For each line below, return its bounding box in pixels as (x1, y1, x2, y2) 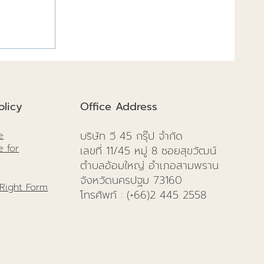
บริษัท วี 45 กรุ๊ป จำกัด (80, 127, 183, 144)
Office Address (80, 98, 158, 115)
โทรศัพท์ (80, 186, 121, 203)
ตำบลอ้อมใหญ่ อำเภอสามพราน (80, 157, 219, 174)
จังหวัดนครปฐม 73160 (80, 171, 187, 189)
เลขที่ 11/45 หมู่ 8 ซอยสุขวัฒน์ (80, 142, 217, 159)
